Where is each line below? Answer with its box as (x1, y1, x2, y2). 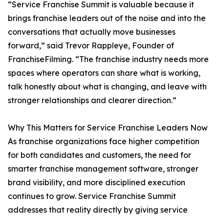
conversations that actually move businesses (8, 27, 175, 37)
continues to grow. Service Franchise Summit (8, 191, 176, 201)
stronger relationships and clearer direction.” (8, 95, 176, 106)
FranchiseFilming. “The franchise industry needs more (8, 54, 209, 65)
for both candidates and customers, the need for (8, 150, 191, 160)
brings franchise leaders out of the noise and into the (8, 13, 206, 23)
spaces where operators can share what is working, (8, 68, 200, 78)
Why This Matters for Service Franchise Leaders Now (8, 123, 208, 133)
